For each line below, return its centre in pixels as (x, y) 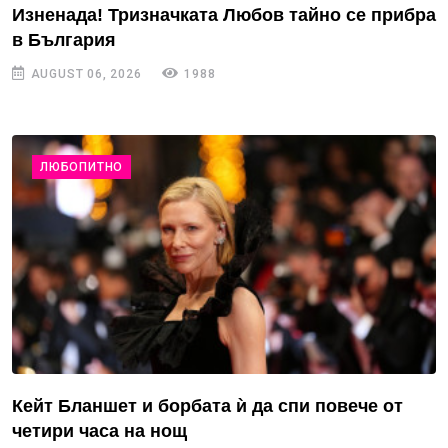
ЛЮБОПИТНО (82, 167)
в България (64, 40)
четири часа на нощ (99, 430)
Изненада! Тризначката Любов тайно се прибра (224, 15)
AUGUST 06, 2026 (84, 74)
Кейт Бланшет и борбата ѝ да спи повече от (207, 405)
